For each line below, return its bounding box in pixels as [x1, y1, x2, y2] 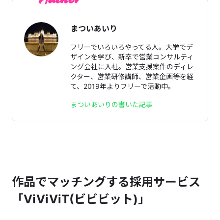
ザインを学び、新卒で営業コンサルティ [70, 53, 193, 61]
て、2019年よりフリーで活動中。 [70, 82, 175, 91]
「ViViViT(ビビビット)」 [12, 192, 150, 207]
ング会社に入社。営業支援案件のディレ [70, 62, 193, 71]
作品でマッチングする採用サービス [12, 175, 200, 190]
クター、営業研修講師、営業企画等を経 [70, 72, 193, 81]
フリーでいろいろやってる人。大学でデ [70, 43, 193, 52]
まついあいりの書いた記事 [70, 100, 153, 109]
